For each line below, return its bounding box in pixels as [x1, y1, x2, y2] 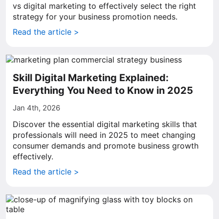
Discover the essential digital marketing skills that [13, 119, 197, 129]
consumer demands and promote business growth [13, 141, 198, 151]
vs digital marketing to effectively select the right [13, 1, 196, 11]
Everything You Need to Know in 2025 [13, 85, 193, 96]
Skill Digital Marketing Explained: [13, 72, 169, 84]
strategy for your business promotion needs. [13, 12, 177, 22]
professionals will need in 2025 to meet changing [13, 130, 196, 140]
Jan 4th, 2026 [13, 103, 60, 112]
